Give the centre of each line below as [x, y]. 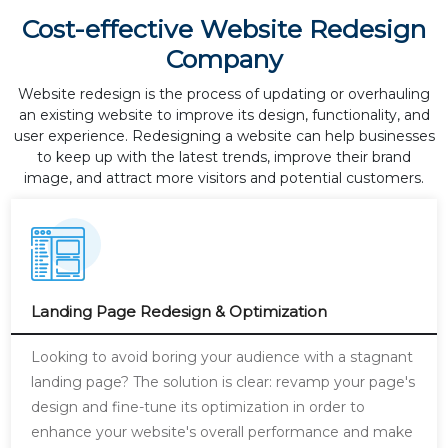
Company [224, 59]
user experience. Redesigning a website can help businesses [224, 136]
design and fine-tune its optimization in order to [198, 407]
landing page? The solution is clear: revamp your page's [223, 382]
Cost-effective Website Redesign [224, 29]
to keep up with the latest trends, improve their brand [224, 157]
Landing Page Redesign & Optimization [179, 311]
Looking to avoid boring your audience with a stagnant [222, 357]
